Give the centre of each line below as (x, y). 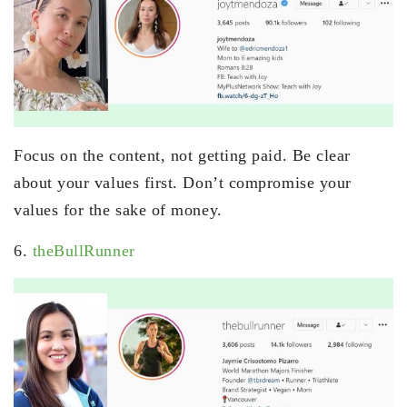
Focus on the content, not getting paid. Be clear (182, 155)
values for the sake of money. (118, 209)
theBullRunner (84, 250)
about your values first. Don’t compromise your (183, 182)
